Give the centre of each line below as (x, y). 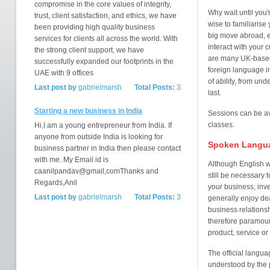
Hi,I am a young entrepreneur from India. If (103, 125)
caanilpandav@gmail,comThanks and (96, 171)
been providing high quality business (94, 27)
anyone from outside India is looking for (98, 137)
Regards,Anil (55, 183)
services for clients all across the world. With (106, 39)
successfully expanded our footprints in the (104, 61)
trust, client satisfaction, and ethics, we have (105, 16)
